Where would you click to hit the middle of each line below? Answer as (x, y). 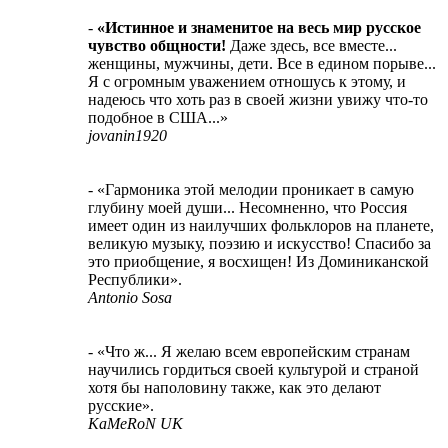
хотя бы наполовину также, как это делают (234, 387)
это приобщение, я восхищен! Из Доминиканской (258, 261)
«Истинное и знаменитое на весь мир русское (259, 27)
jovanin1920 (127, 135)
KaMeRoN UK (135, 423)
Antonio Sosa (130, 297)
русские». (121, 405)
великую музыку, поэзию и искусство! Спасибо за (259, 243)
